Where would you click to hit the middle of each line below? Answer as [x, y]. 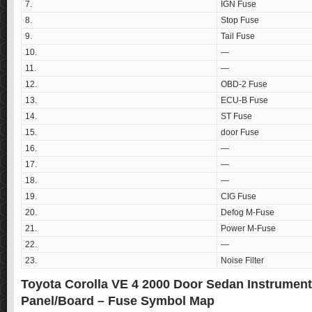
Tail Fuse [238, 37]
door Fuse [240, 133]
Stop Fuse [240, 21]
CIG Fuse [239, 197]
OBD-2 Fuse [244, 85]
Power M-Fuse [248, 229]
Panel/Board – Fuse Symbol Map [118, 301]
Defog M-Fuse [248, 213]
